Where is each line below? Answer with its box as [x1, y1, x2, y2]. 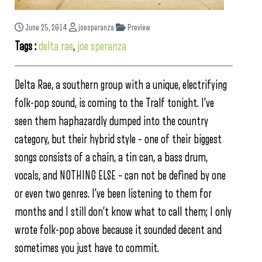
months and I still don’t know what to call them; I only [15, 206, 232, 219]
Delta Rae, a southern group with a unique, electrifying [15, 79, 227, 92]
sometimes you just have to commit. [15, 242, 159, 255]
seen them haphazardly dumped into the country [15, 115, 208, 128]
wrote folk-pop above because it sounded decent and [15, 224, 222, 237]
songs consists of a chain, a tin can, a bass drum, [15, 151, 208, 164]
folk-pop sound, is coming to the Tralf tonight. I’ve [15, 97, 214, 110]
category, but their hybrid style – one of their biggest [15, 133, 222, 146]
